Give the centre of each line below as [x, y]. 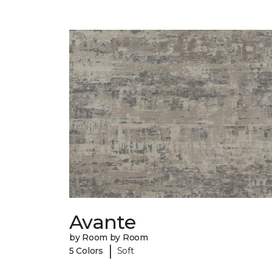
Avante [103, 222]
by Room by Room [109, 238]
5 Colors [86, 250]
